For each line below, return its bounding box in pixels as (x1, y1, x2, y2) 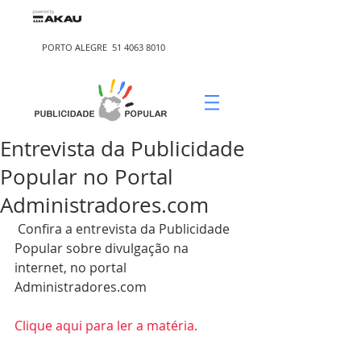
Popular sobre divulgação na (15, 239, 192, 257)
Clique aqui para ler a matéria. (15, 317, 197, 334)
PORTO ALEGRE (42, 41, 112, 53)
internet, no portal (15, 259, 130, 276)
